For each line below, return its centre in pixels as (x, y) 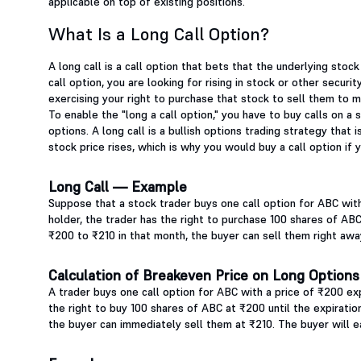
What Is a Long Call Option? (159, 34)
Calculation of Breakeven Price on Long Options (204, 276)
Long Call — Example (118, 187)
